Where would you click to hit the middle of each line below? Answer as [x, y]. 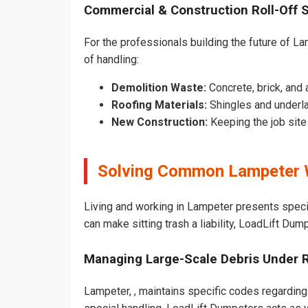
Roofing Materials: [159, 105]
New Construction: [159, 122]
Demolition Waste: [159, 88]
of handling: [111, 60]
